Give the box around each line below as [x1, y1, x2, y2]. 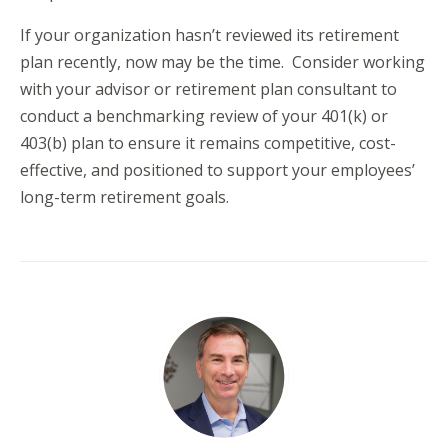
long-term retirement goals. [20, 186, 229, 208]
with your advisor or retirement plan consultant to [20, 78, 397, 100]
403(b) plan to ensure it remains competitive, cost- [20, 132, 396, 154]
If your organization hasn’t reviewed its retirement [20, 24, 399, 46]
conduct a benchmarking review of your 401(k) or [20, 105, 388, 127]
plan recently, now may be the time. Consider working [20, 51, 425, 73]
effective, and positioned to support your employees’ [20, 159, 415, 181]
